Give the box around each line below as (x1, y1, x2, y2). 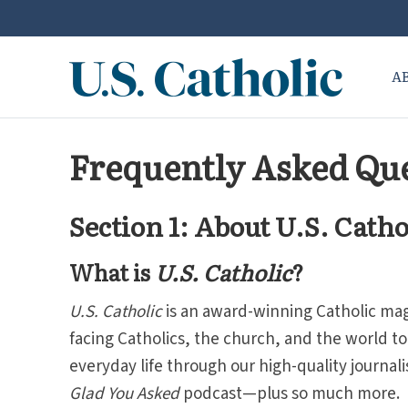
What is (68, 256, 155, 288)
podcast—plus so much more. (178, 382, 403, 406)
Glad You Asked (68, 382, 179, 406)
